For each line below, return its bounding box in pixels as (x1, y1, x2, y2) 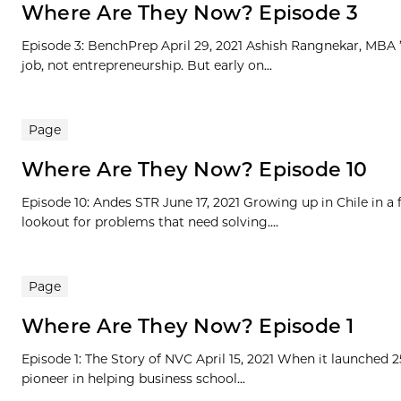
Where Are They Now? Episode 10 (21, 158, 368, 183)
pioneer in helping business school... (21, 371, 245, 388)
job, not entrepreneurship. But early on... (21, 57, 272, 74)
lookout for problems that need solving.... (21, 214, 278, 231)
